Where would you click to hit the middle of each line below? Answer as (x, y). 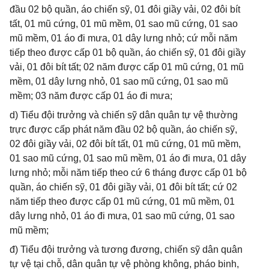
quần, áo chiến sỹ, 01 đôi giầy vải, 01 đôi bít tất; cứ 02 (123, 187)
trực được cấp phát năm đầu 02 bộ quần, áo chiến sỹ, (123, 129)
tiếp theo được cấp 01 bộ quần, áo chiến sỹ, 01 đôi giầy (128, 53)
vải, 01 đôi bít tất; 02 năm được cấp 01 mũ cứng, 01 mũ (127, 67)
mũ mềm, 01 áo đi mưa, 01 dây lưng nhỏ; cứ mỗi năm (123, 38)
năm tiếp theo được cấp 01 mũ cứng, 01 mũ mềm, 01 (122, 201)
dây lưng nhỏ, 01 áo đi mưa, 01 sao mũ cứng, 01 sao (122, 216)
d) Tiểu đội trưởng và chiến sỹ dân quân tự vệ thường (124, 115)
